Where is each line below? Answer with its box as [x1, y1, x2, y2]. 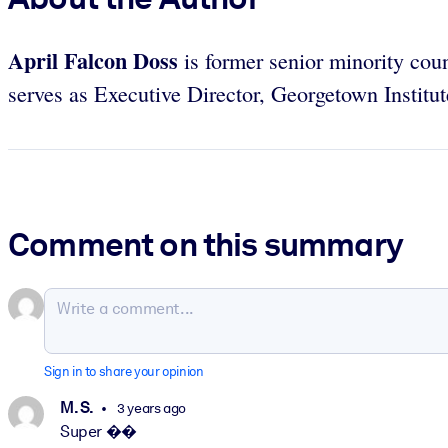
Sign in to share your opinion [44, 364, 204, 380]
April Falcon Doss [8, 44, 178, 78]
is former [178, 46, 263, 76]
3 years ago [114, 399, 186, 416]
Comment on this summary [8, 224, 403, 265]
